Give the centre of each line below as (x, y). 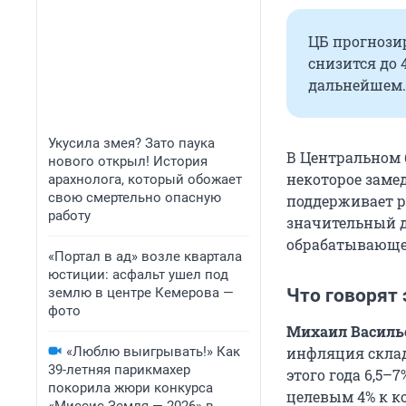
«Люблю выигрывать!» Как (153, 352)
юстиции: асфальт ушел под (138, 275)
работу (69, 216)
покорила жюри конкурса (130, 388)
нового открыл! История (128, 161)
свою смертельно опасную (135, 198)
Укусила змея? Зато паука (131, 143)
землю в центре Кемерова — (141, 293)
